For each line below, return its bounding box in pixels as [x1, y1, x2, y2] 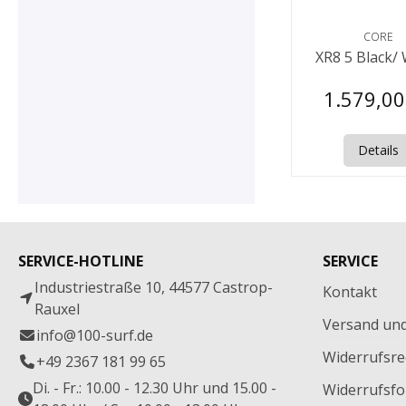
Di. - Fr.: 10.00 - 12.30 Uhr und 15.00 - [33, 378, 276, 399]
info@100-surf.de [36, 325, 153, 346]
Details [357, 141, 399, 159]
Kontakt [323, 282, 377, 303]
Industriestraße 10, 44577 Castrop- [34, 277, 273, 298]
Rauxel [34, 299, 80, 320]
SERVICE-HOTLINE [18, 251, 143, 272]
